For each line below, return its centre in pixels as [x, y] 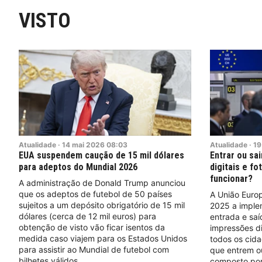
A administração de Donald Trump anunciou [102, 183]
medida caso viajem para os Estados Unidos [103, 239]
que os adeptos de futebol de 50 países [95, 194]
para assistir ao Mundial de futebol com [94, 250]
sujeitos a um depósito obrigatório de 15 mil [102, 205]
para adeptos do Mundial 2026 [78, 167]
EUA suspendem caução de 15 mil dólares [101, 156]
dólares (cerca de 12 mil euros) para [87, 216]
